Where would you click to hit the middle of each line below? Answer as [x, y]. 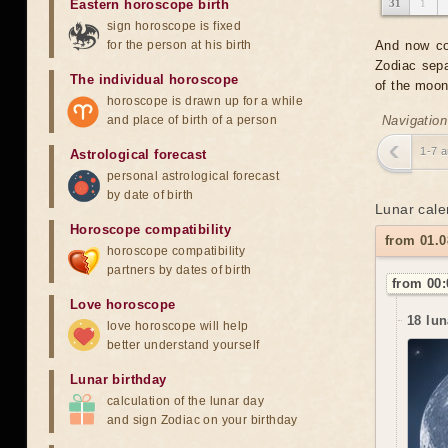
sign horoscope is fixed [174, 26]
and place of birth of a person [192, 120]
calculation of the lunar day [186, 401]
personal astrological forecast [193, 176]
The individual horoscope [154, 79]
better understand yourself [183, 345]
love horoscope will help [178, 326]
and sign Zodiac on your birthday [202, 420]
